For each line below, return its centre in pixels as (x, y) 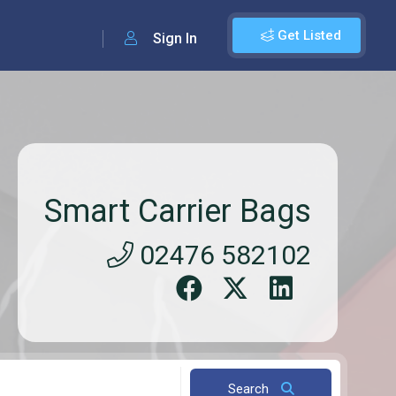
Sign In (173, 38)
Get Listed (308, 35)
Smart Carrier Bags (178, 211)
